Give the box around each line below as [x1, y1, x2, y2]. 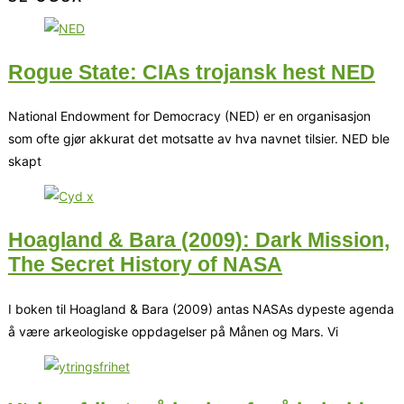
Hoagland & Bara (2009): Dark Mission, [8, 228, 390, 252]
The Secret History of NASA [8, 252, 282, 277]
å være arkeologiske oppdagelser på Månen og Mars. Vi [8, 323, 338, 339]
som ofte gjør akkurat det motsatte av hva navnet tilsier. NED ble [8, 131, 390, 147]
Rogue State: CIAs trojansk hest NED [8, 60, 375, 84]
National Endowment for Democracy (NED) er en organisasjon [8, 108, 371, 124]
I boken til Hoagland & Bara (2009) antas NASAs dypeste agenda [8, 300, 394, 317]
